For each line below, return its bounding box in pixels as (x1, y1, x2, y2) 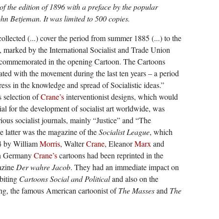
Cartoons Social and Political (19, 174, 110, 184)
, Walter (60, 138, 86, 149)
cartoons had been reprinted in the (57, 150, 163, 161)
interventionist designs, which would (64, 91, 178, 102)
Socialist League (98, 127, 150, 137)
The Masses (118, 185, 154, 196)
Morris (39, 138, 60, 149)
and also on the (109, 174, 158, 184)
